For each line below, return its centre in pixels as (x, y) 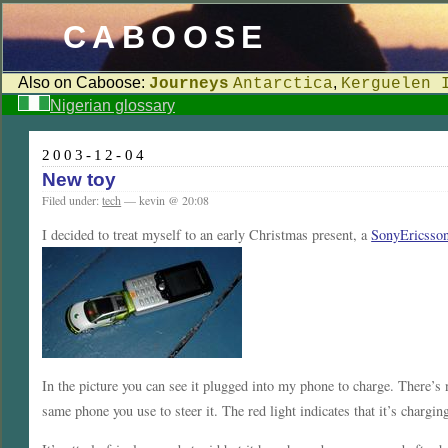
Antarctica (283, 84)
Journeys (189, 84)
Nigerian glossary (112, 105)
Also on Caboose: (83, 82)
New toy (79, 179)
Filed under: (72, 200)
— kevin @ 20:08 (165, 200)
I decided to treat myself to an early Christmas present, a (207, 235)
